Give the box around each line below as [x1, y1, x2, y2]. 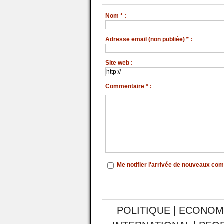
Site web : [105, 59, 133, 66]
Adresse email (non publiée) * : [105, 35, 193, 43]
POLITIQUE [117, 205, 170, 216]
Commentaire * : [105, 82, 152, 90]
